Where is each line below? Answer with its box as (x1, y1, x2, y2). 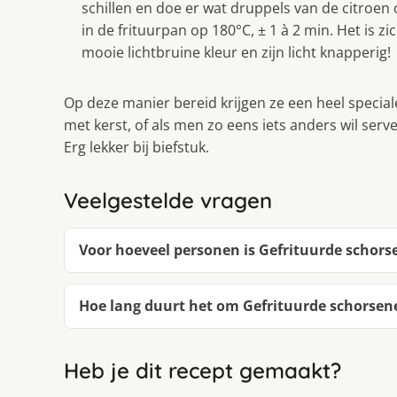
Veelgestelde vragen (64, 187, 272, 214)
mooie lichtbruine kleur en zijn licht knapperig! (82, 43, 391, 63)
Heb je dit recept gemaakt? (64, 357, 341, 385)
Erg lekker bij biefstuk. (64, 137, 209, 158)
